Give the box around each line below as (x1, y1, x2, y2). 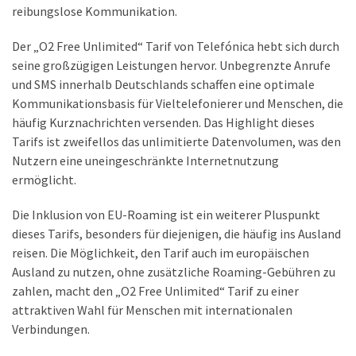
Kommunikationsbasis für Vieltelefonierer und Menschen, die (12, 95, 343, 111)
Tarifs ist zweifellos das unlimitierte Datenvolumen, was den (12, 133, 341, 149)
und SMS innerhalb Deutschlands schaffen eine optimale (12, 75, 315, 92)
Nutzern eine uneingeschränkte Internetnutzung (12, 152, 279, 168)
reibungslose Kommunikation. (12, 2, 177, 19)
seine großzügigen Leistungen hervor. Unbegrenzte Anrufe (12, 56, 331, 73)
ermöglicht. (12, 171, 76, 188)
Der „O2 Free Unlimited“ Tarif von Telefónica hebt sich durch (12, 37, 339, 54)
